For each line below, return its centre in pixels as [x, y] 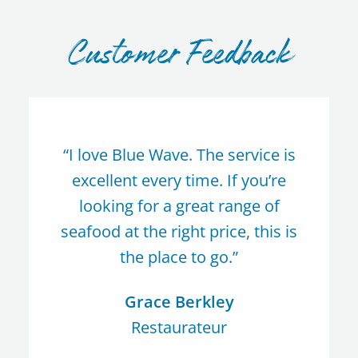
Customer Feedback [179, 55]
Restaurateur [179, 328]
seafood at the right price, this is [179, 232]
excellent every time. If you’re [179, 181]
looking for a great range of [179, 206]
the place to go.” [179, 257]
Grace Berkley [179, 302]
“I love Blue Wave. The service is [179, 155]
